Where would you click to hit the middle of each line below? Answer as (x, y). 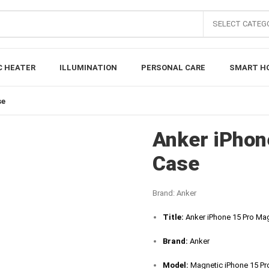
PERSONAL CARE (173, 67)
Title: (173, 217)
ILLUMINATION (88, 67)
